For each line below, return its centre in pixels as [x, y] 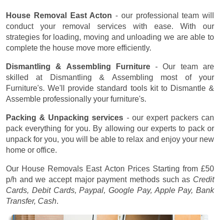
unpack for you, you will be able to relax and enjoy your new [110, 139]
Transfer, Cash [31, 201]
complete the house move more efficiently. [79, 48]
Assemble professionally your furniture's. [76, 99]
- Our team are [182, 66]
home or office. [31, 150]
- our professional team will [163, 15]
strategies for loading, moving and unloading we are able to [110, 37]
